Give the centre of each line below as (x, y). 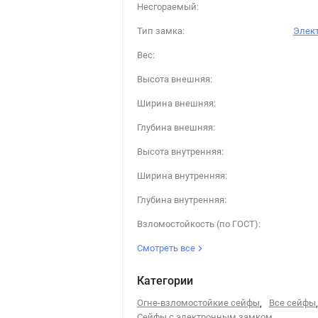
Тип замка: (160, 31)
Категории (165, 281)
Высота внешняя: (174, 79)
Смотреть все (167, 248)
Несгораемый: (168, 7)
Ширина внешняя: (176, 103)
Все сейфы (292, 303)
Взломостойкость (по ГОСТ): (198, 224)
